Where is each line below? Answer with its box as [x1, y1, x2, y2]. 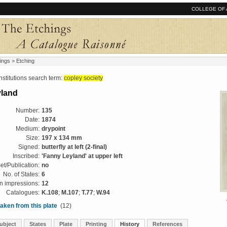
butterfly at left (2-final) [42, 144, 107, 150]
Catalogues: [6, 190, 40, 196]
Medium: [16, 126, 40, 132]
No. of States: [3, 171, 40, 177]
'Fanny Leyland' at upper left [42, 153, 123, 159]
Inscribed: [13, 153, 40, 159]
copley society [64, 75, 103, 81]
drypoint [42, 126, 65, 132]
